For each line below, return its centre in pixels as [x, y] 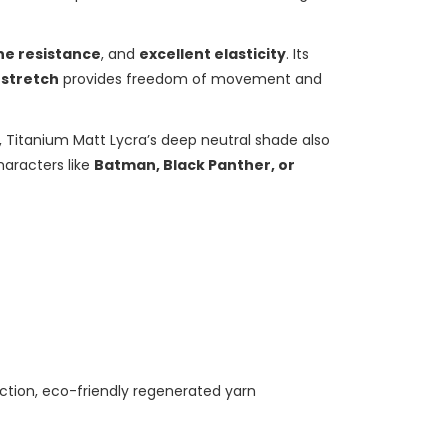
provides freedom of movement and [191, 79]
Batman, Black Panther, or [195, 165]
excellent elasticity [213, 54]
